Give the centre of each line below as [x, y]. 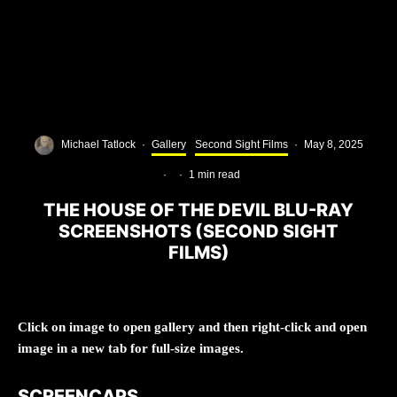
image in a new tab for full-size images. [132, 348]
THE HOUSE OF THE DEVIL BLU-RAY [198, 210]
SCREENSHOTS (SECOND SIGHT [198, 231]
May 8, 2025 [333, 145]
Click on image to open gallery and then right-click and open [192, 327]
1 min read [214, 174]
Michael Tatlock [98, 145]
